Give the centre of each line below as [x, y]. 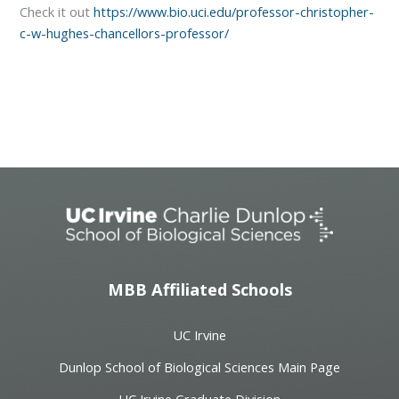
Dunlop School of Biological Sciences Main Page [199, 366]
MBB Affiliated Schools [199, 290]
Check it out [57, 12]
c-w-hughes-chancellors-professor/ [125, 33]
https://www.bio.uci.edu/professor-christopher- [234, 12]
